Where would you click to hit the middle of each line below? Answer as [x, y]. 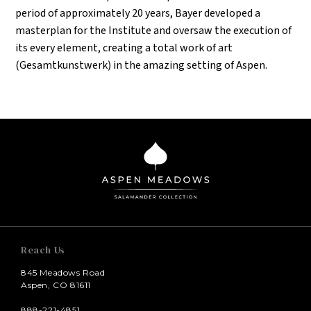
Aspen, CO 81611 [56, 285]
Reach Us [43, 250]
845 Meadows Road [63, 273]
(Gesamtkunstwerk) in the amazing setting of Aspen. [142, 66]
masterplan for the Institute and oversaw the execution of [154, 31]
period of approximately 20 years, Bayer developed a [138, 14]
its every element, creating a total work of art [124, 48]
